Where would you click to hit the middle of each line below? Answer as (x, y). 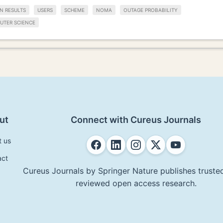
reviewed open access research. (136, 183)
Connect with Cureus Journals (136, 119)
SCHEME (74, 10)
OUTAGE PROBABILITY (151, 10)
